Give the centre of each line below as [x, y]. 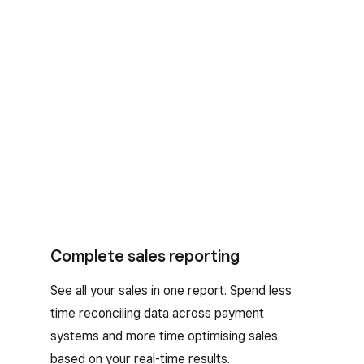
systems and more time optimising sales [164, 336]
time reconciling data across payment [157, 313]
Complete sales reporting [145, 256]
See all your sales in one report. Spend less [171, 290]
